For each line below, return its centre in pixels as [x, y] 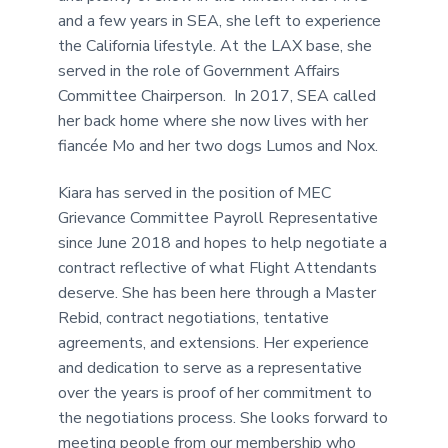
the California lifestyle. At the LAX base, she [215, 45]
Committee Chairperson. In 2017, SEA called [217, 95]
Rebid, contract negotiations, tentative [194, 317]
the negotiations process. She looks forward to [223, 417]
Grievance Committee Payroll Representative [218, 217]
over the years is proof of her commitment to [215, 392]
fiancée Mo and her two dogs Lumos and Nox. [218, 145]
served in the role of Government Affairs [199, 70]
